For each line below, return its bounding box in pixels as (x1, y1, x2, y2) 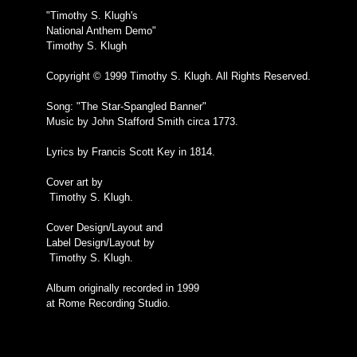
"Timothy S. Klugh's (46, 10, 138, 22)
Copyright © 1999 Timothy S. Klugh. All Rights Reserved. (46, 70, 311, 82)
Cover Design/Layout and (46, 222, 163, 233)
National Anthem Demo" (46, 25, 156, 37)
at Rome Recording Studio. (46, 297, 171, 309)
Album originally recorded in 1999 (46, 282, 199, 294)
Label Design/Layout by (46, 237, 155, 249)
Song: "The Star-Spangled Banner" (46, 100, 206, 112)
